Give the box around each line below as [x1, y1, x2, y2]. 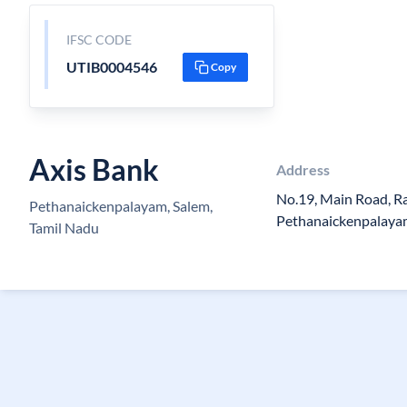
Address [276, 161, 331, 178]
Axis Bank [29, 152, 159, 187]
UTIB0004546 [65, 58, 157, 75]
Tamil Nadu [29, 219, 99, 236]
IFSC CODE [65, 32, 132, 47]
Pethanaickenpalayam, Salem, [29, 197, 213, 214]
